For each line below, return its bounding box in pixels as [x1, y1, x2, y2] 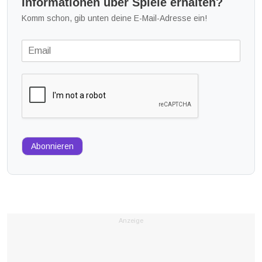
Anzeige [119, 216, 143, 224]
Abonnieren [31, 141, 74, 151]
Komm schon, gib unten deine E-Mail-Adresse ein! [22, 13, 207, 23]
